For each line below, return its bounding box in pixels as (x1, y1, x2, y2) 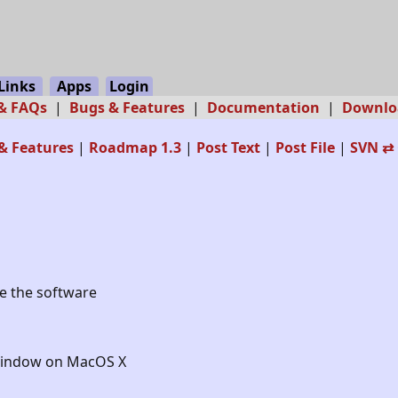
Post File (275, 138, 335, 157)
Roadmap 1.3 (88, 138, 181, 157)
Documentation (203, 98, 323, 117)
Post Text (195, 138, 260, 157)
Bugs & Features (65, 98, 188, 117)
